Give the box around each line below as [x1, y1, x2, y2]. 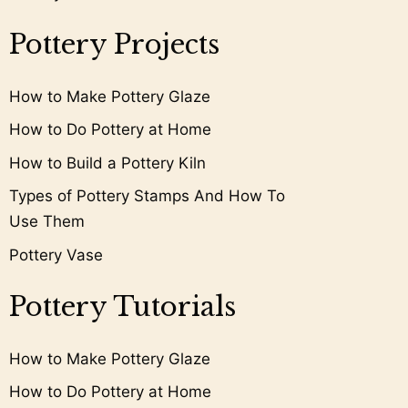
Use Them [9, 212, 85, 231]
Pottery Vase [9, 245, 103, 264]
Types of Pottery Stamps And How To [9, 187, 285, 206]
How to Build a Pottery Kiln [9, 153, 206, 172]
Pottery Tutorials [9, 290, 236, 323]
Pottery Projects [9, 27, 219, 61]
